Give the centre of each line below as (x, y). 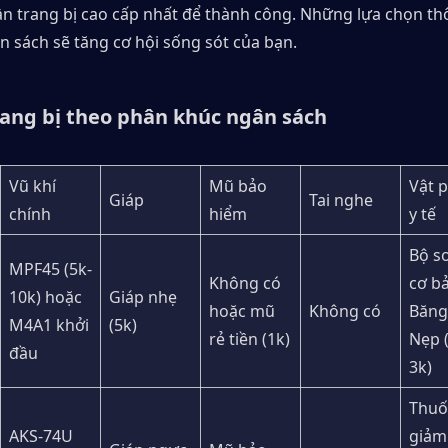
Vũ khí (32, 186)
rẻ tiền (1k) (249, 339)
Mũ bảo (238, 186)
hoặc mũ (242, 311)
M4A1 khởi (49, 325)
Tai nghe (341, 200)
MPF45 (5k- (50, 269)
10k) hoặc (45, 297)
